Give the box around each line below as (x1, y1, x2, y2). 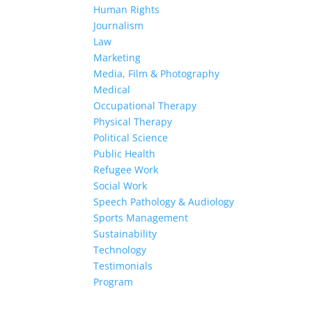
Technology (93, 243, 147, 256)
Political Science (93, 131, 169, 144)
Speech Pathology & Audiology (93, 195, 235, 208)
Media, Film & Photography (93, 67, 220, 80)
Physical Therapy (93, 115, 173, 128)
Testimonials (93, 259, 153, 272)
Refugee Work (93, 163, 159, 176)
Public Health (93, 147, 156, 160)
